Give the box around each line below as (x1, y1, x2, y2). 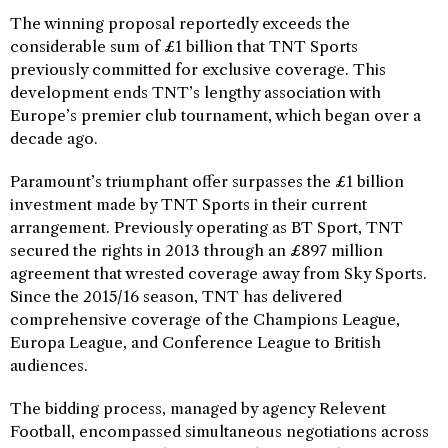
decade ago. (10, 129, 98, 148)
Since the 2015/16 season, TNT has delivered (10, 287, 342, 306)
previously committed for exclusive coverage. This (10, 60, 386, 79)
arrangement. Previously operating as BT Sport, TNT (10, 218, 403, 237)
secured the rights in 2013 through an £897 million (10, 241, 383, 260)
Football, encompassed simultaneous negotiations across (10, 422, 429, 441)
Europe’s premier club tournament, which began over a (10, 106, 421, 125)
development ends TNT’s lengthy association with (10, 83, 381, 102)
